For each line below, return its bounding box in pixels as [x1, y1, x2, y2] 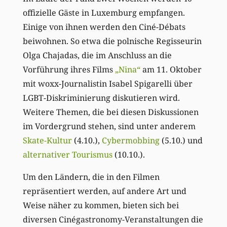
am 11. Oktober [140, 64, 202, 75]
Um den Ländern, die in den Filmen [22, 171, 160, 183]
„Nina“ [115, 64, 140, 75]
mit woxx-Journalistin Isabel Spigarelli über [22, 78, 193, 90]
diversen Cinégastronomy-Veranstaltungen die [22, 214, 203, 225]
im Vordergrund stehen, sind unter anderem [22, 121, 196, 132]
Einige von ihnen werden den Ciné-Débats [22, 21, 185, 33]
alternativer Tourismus [22, 149, 112, 161]
